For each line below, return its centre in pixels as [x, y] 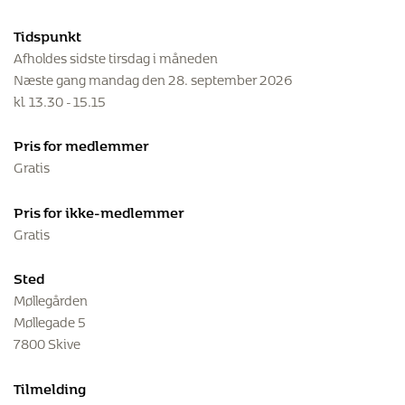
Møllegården [51, 298]
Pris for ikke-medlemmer [99, 210]
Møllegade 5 [50, 320]
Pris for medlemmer [81, 144]
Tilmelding [50, 386]
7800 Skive [47, 342]
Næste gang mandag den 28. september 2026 [153, 77]
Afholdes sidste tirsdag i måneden [116, 55]
